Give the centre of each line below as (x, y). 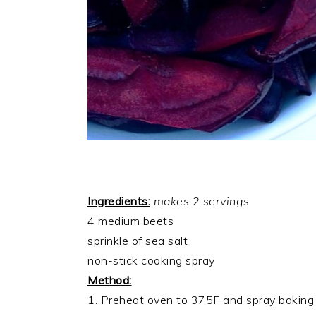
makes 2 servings (200, 201)
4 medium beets (130, 221)
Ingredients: (119, 201)
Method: (110, 280)
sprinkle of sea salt (138, 241)
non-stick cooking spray (151, 260)
